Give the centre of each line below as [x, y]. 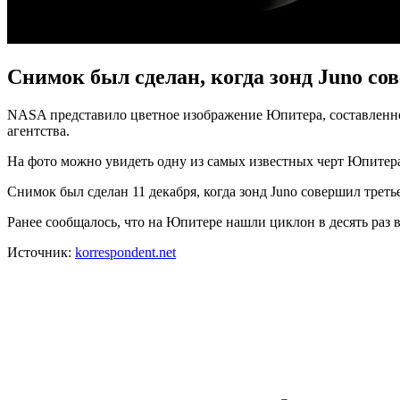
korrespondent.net [125, 252]
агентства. [38, 130]
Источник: [41, 252]
